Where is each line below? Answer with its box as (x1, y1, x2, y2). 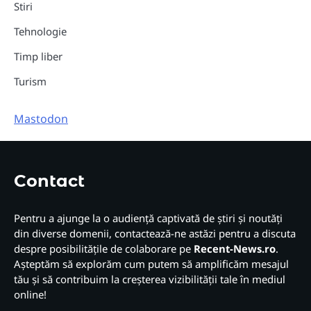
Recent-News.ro (194, 242, 276, 256)
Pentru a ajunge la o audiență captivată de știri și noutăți (14, 211, 283, 226)
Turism (14, 74, 47, 89)
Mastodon (14, 111, 68, 127)
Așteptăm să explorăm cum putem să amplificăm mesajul (14, 257, 289, 271)
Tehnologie (14, 24, 67, 39)
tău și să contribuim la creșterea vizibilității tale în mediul (14, 272, 285, 287)
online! (14, 287, 47, 302)
